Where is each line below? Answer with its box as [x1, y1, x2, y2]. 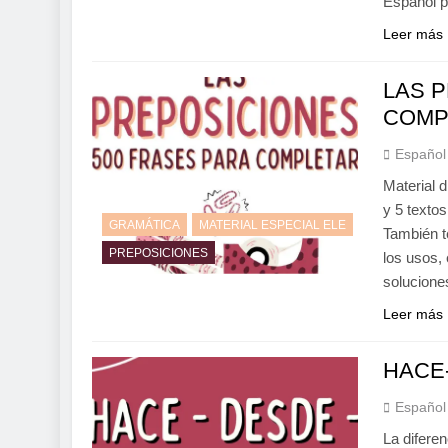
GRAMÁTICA [109, 217, 180, 232]
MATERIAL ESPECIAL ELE [199, 217, 346, 232]
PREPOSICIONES [109, 245, 208, 260]
